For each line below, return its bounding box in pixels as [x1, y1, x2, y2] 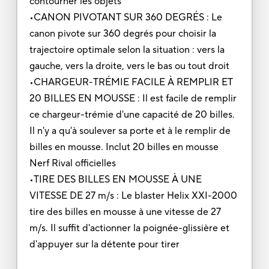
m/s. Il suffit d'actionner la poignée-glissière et [29, 222, 229, 234]
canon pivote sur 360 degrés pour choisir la [29, 27, 216, 40]
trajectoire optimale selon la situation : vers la [29, 43, 225, 56]
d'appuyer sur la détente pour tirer [29, 238, 180, 250]
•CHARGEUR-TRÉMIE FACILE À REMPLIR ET [29, 76, 233, 88]
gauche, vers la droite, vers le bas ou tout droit [29, 59, 229, 72]
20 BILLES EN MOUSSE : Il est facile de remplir [29, 92, 237, 104]
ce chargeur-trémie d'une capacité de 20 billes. [29, 108, 235, 121]
